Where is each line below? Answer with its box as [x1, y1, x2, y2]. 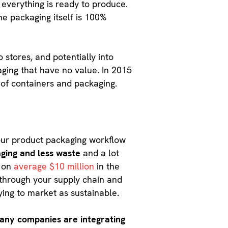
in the [94, 160, 120, 172]
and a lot [83, 147, 120, 159]
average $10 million [14, 160, 95, 172]
